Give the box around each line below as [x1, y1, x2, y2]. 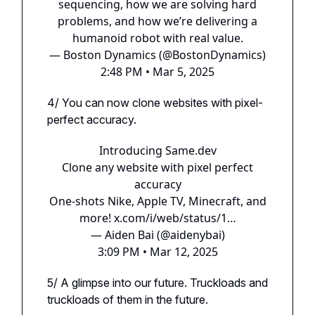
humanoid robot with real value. [72, 30, 243, 46]
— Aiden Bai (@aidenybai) [90, 226, 225, 243]
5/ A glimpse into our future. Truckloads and [47, 275, 268, 290]
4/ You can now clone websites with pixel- [47, 95, 263, 110]
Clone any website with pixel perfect [62, 159, 253, 175]
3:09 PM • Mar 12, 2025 [97, 243, 218, 259]
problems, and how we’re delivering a [58, 13, 257, 29]
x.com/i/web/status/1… [113, 210, 236, 226]
